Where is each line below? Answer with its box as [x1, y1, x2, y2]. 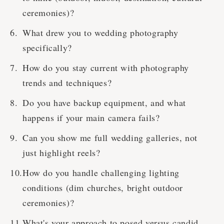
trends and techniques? [22, 76, 112, 89]
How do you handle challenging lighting [22, 166, 179, 179]
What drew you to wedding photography [22, 26, 178, 39]
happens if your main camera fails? [22, 111, 160, 124]
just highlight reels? [22, 146, 100, 159]
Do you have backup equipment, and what [22, 96, 186, 109]
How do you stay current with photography [22, 61, 189, 74]
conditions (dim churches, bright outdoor [22, 181, 183, 194]
